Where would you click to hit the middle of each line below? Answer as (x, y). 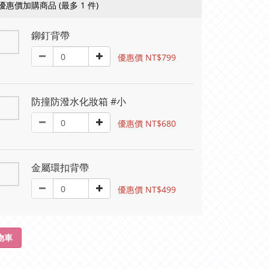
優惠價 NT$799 (147, 57)
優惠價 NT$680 (147, 123)
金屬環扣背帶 (60, 168)
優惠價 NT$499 (147, 189)
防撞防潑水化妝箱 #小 (79, 101)
